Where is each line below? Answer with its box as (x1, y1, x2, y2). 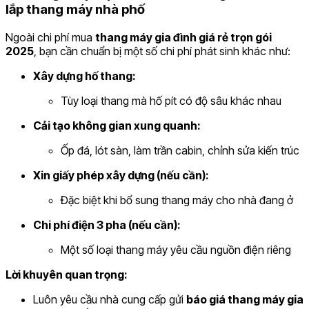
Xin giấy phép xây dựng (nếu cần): (33, 168, 209, 182)
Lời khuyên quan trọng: (6, 268, 128, 281)
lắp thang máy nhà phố (6, 1, 145, 18)
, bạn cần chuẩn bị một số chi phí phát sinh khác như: (34, 44, 290, 58)
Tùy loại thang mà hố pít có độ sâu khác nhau (61, 94, 281, 108)
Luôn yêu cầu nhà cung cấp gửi (33, 292, 186, 306)
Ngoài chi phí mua (6, 30, 95, 44)
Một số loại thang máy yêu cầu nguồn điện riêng (61, 243, 291, 257)
